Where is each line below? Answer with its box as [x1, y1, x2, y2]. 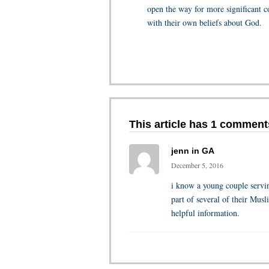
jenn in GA [171, 146, 214, 156]
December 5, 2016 [171, 160, 223, 170]
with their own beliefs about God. [147, 17, 262, 28]
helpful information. [171, 207, 240, 219]
